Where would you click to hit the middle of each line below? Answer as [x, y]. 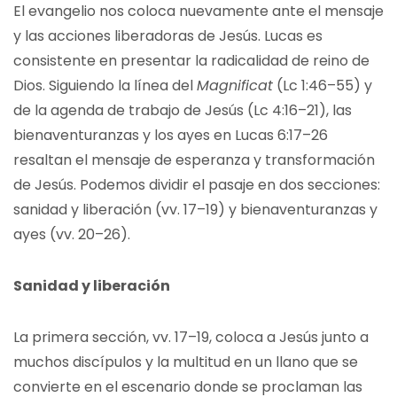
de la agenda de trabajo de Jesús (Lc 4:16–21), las [183, 110]
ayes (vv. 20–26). [72, 234]
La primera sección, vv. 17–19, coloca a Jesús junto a [191, 337]
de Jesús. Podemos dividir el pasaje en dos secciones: [197, 185]
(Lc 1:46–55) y [323, 86]
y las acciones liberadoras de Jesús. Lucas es [168, 36]
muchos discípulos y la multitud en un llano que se [186, 362]
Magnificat [235, 86]
